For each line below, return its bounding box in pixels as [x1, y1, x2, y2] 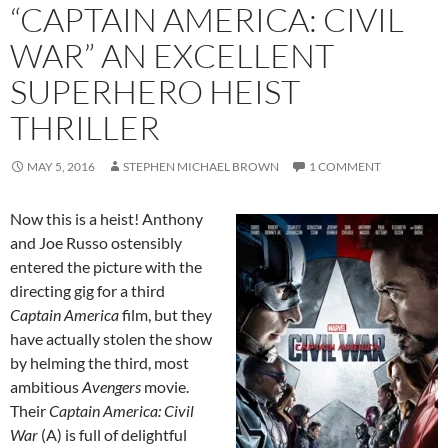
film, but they [119, 305, 212, 325]
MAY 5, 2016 [27, 159, 95, 175]
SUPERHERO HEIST [10, 71, 300, 113]
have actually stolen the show [10, 329, 212, 349]
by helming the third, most [10, 353, 189, 373]
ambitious [10, 377, 82, 397]
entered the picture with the [10, 257, 202, 277]
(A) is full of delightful [38, 425, 187, 445]
